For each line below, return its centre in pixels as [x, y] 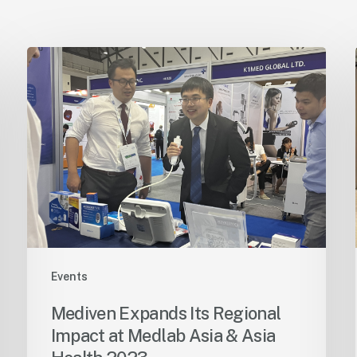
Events [69, 277]
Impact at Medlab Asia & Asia [163, 336]
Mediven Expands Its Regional [166, 314]
